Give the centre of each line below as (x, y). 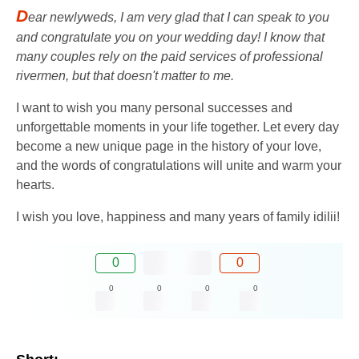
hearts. (35, 185)
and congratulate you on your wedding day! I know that (170, 38)
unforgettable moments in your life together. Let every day (177, 127)
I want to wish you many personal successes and (154, 108)
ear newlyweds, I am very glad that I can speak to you (179, 18)
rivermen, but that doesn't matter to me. (125, 76)
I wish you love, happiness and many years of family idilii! (178, 217)
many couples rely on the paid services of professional (169, 57)
